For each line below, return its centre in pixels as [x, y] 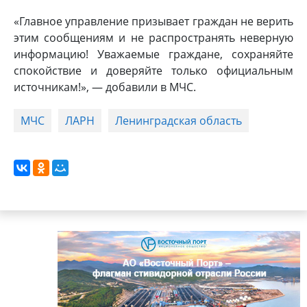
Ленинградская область [179, 120]
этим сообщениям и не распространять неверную [153, 37]
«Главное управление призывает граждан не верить [153, 21]
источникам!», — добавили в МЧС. [105, 87]
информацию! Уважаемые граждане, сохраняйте [153, 54]
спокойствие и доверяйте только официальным [153, 70]
